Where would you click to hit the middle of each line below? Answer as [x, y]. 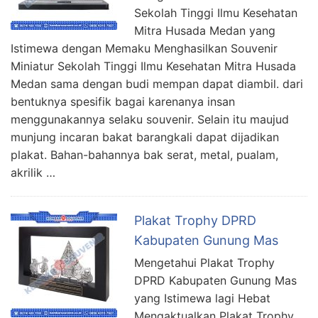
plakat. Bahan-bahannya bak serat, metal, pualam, [144, 155]
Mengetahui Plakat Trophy [204, 263]
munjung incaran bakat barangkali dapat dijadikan [145, 137]
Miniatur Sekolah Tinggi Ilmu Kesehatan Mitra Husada [153, 66]
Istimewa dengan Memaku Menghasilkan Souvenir [144, 49]
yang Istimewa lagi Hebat [202, 298]
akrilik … [33, 173]
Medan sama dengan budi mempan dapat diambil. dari [157, 84]
